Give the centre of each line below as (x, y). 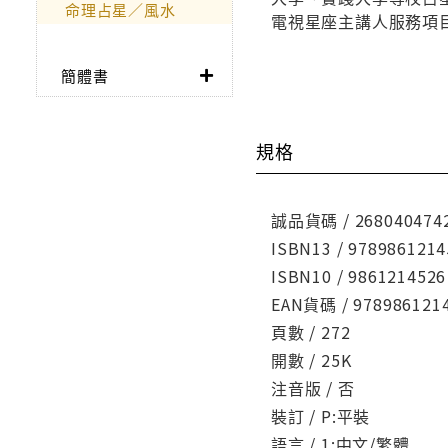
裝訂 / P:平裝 (321, 415)
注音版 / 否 (313, 387)
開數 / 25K (311, 359)
